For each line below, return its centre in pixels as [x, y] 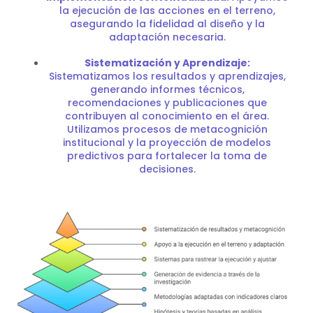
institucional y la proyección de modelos [167, 143]
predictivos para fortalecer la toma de [167, 156]
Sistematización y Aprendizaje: [167, 63]
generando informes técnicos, [167, 89]
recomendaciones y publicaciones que [167, 103]
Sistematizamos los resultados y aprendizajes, [167, 76]
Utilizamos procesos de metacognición [167, 129]
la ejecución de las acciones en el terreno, [167, 10]
